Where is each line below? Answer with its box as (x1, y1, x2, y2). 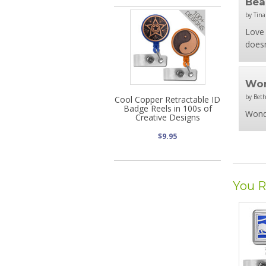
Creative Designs (135, 111, 200, 123)
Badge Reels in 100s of (123, 102, 212, 114)
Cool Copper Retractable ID (115, 93, 220, 105)
